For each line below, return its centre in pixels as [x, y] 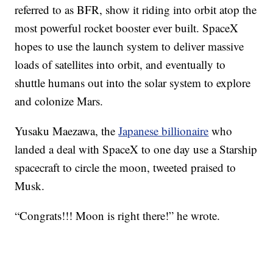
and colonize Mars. [59, 101]
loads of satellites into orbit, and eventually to [120, 64]
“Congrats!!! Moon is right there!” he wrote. [118, 215]
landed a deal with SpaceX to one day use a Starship [136, 149]
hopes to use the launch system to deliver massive [129, 46]
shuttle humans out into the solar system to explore [133, 83]
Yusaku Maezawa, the [67, 131]
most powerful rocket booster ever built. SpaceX [127, 28]
